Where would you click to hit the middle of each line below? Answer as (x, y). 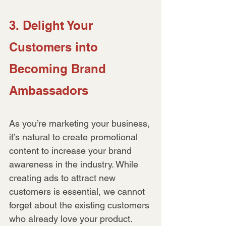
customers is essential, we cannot (78, 191)
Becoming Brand (59, 68)
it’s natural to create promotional (75, 137)
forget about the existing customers (80, 205)
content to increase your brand (72, 150)
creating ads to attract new (64, 178)
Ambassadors (49, 90)
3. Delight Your (53, 25)
